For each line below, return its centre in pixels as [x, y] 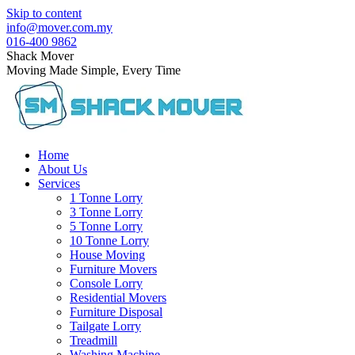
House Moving [107, 255]
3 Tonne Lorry [106, 212]
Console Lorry [106, 283]
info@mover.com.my [59, 27]
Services [59, 183]
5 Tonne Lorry [106, 226]
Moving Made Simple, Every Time [94, 70]
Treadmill [94, 340]
